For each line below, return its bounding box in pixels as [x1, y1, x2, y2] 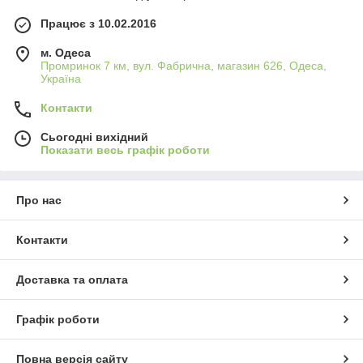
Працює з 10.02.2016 [41, 17, 156, 31]
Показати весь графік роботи [41, 143, 210, 157]
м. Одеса [41, 46, 91, 60]
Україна [41, 72, 81, 86]
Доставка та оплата [16, 273, 128, 287]
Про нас [16, 194, 62, 207]
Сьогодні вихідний [41, 130, 148, 144]
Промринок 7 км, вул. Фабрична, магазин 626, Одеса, [41, 59, 327, 73]
